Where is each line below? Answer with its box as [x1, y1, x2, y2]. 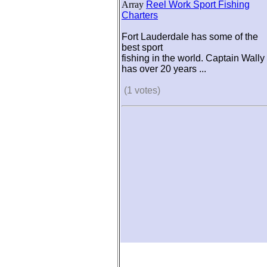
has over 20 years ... [122, 64, 206, 74]
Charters [122, 10, 158, 20]
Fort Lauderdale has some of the [122, 32, 258, 42]
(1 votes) [124, 85, 163, 95]
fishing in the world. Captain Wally [122, 53, 265, 63]
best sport [122, 42, 163, 52]
